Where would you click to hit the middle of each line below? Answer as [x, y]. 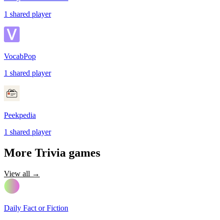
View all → [22, 173]
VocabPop [20, 56]
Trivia [50, 152]
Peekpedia [20, 115]
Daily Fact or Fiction [36, 208]
